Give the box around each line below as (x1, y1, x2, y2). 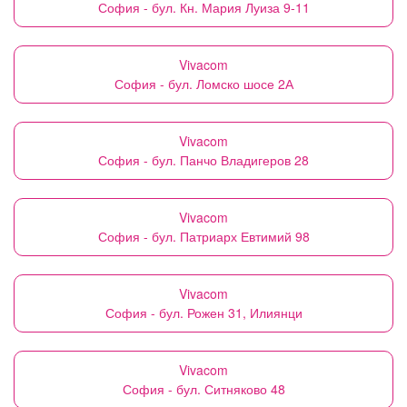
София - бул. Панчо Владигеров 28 (98, 151, 309, 169)
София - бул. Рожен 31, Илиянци (104, 303, 303, 322)
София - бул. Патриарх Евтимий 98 (97, 227, 310, 245)
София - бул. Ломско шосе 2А (114, 74, 293, 93)
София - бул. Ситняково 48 (122, 380, 285, 398)
